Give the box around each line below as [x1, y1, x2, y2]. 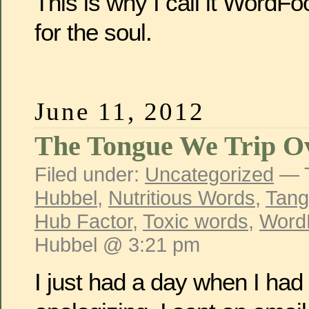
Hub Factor [34, 210, 132, 233]
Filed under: [34, 163, 145, 186]
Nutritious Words [108, 186, 255, 210]
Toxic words [143, 210, 248, 233]
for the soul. [34, 18, 152, 46]
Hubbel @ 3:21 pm [34, 233, 200, 257]
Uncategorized [145, 163, 274, 186]
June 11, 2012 [34, 97, 206, 126]
